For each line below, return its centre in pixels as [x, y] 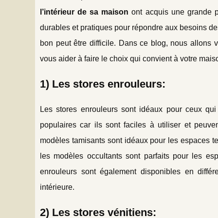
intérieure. [57, 187]
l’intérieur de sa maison [84, 12]
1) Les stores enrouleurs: [103, 84]
